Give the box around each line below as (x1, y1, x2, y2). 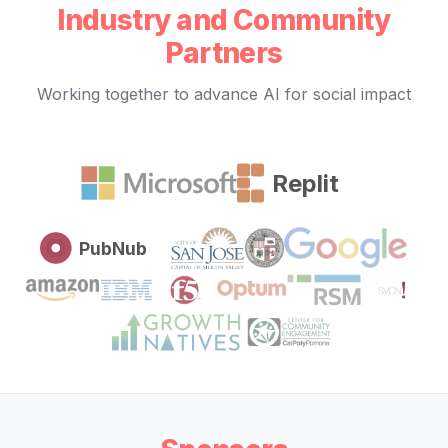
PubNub (78, 238, 147, 260)
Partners (165, 36, 283, 71)
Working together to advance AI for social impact (37, 84, 411, 105)
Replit (271, 168, 339, 198)
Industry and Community (57, 3, 391, 38)
